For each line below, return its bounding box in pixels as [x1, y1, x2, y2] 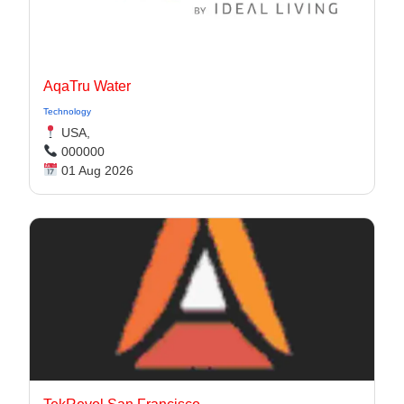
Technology [43, 106, 91, 116]
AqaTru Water [43, 78, 131, 94]
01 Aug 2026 [57, 162, 133, 178]
